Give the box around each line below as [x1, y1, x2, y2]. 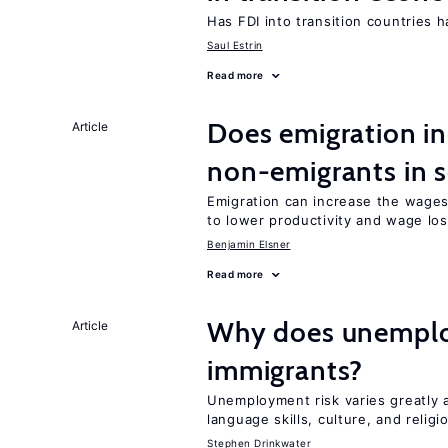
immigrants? [207, 353, 364, 387]
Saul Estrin [207, 39, 263, 51]
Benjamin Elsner [207, 238, 291, 250]
